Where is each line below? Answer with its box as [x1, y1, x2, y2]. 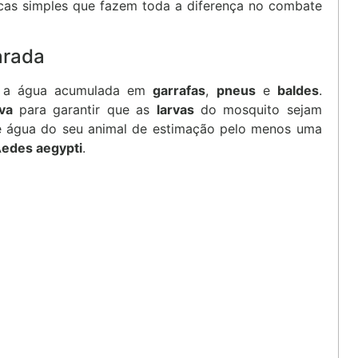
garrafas [153, 82, 206, 98]
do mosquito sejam [193, 101, 322, 117]
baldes [276, 82, 319, 98]
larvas [156, 101, 194, 117]
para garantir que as [12, 101, 157, 117]
